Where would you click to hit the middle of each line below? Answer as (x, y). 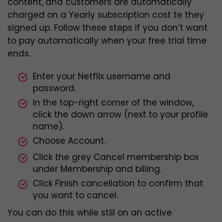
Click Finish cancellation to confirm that (118, 184)
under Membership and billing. (97, 169)
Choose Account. (69, 141)
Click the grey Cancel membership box (116, 157)
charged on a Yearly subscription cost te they (106, 15)
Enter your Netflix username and (102, 77)
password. (54, 88)
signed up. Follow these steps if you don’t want (108, 28)
